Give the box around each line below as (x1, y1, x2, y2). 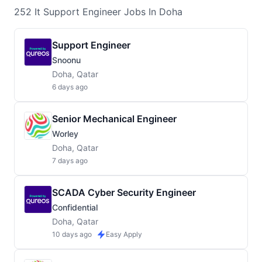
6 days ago (52, 82, 88, 91)
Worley (52, 129, 78, 139)
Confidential (52, 202, 98, 212)
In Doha (146, 6, 182, 18)
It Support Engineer (35, 6, 121, 18)
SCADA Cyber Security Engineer (52, 187, 196, 198)
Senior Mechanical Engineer (52, 113, 177, 125)
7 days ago (52, 156, 88, 165)
